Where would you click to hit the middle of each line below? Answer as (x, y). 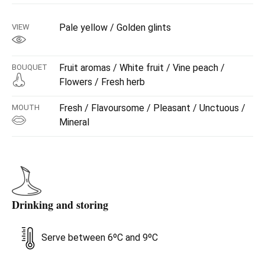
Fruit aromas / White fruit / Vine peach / (142, 67)
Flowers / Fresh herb (102, 82)
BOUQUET (30, 67)
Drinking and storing (60, 204)
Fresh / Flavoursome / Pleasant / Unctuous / (152, 108)
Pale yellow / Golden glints (115, 27)
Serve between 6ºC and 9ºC (100, 237)
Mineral (74, 122)
